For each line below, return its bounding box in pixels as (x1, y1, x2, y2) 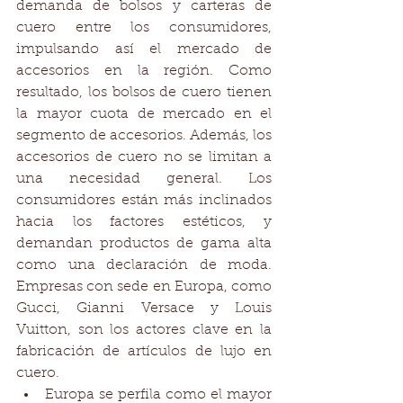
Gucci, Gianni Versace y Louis (16, 301, 272, 316)
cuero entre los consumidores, (16, 21, 272, 35)
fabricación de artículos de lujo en (16, 345, 272, 359)
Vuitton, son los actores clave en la (16, 323, 272, 337)
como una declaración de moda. (16, 258, 272, 273)
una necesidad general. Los (16, 172, 272, 186)
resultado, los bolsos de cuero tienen (16, 85, 272, 100)
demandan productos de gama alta (16, 237, 272, 251)
